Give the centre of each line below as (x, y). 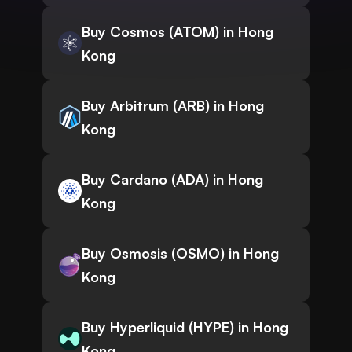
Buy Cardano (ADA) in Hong (172, 180)
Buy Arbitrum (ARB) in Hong (173, 106)
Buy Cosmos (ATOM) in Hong (178, 32)
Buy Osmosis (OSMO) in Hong (180, 253)
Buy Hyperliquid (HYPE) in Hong (185, 327)
